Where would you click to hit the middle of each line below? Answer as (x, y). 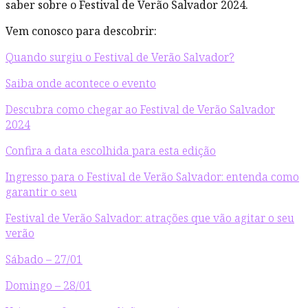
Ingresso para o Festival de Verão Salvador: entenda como (152, 177)
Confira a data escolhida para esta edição (111, 151)
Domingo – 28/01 (48, 286)
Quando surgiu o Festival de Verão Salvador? (120, 57)
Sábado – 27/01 (44, 260)
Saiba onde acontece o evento (81, 84)
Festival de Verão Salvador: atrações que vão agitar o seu (150, 218)
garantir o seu (41, 192)
